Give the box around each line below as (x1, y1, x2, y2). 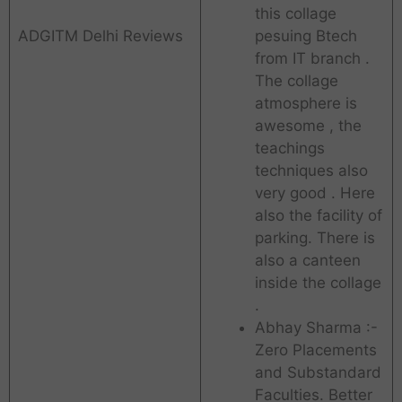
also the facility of (254, 206, 382, 225)
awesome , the (254, 117, 362, 135)
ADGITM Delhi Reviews (17, 27, 183, 46)
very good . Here (254, 184, 375, 203)
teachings (254, 139, 325, 158)
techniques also (254, 162, 368, 180)
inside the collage (254, 274, 381, 293)
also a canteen (254, 251, 361, 270)
